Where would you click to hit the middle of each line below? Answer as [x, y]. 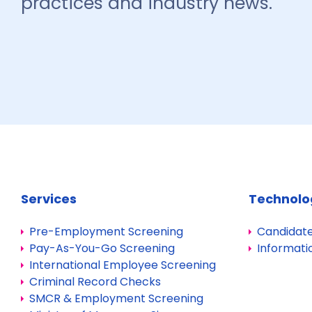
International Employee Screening [123, 265]
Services [49, 199]
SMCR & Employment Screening [116, 298]
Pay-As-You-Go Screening [102, 248]
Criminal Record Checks [95, 282]
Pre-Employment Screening [106, 232]
